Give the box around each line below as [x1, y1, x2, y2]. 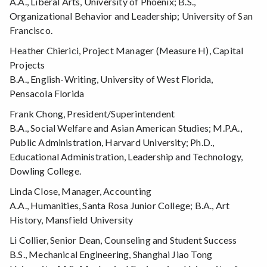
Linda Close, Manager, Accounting [10, 185, 152, 197]
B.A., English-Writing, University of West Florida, [10, 73, 213, 85]
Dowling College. [10, 165, 82, 177]
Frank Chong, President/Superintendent [10, 108, 175, 120]
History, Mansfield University [10, 214, 133, 226]
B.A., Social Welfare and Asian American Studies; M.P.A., [10, 122, 242, 134]
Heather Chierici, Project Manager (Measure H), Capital [10, 45, 244, 57]
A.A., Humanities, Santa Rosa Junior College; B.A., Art [10, 200, 230, 212]
